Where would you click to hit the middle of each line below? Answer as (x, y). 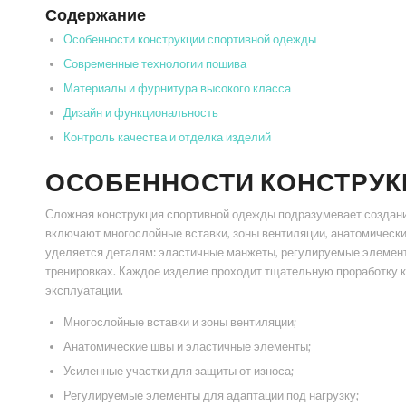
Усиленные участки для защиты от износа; (179, 371)
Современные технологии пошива (155, 64)
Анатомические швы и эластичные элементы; (187, 347)
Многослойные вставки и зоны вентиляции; (180, 322)
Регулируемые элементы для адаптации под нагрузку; (211, 396)
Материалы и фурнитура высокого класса (177, 88)
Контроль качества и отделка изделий (167, 137)
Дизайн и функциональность (141, 113)
